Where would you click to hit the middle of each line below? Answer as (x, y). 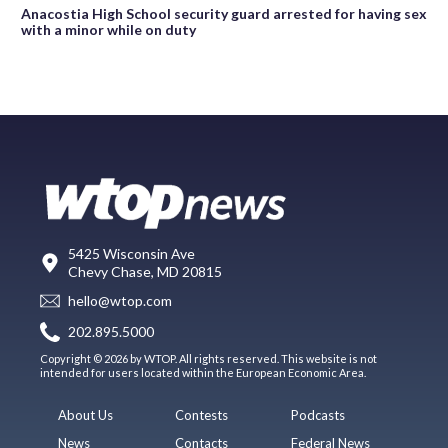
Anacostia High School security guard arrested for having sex (224, 13)
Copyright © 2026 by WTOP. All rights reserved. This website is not (208, 358)
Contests (201, 414)
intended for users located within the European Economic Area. (203, 372)
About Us (86, 414)
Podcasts (318, 414)
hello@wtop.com (120, 301)
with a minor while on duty (108, 29)
